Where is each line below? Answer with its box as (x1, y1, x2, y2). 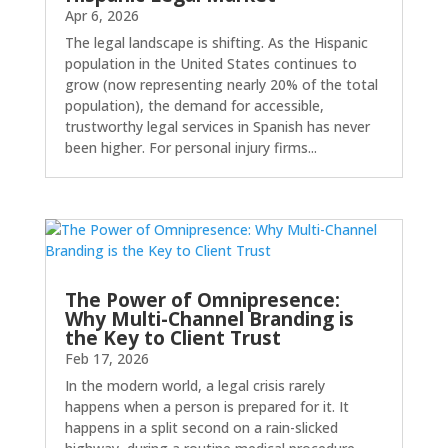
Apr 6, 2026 (64, 5, 139, 25)
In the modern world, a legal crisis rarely (64, 376, 325, 395)
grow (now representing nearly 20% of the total (64, 74, 378, 94)
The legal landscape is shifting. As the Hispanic (64, 32, 368, 52)
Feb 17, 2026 (64, 349, 149, 368)
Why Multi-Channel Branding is (64, 306, 354, 332)
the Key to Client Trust (64, 325, 281, 351)
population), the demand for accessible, (64, 95, 324, 115)
